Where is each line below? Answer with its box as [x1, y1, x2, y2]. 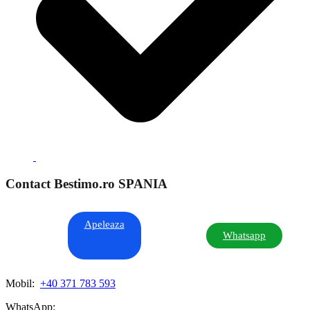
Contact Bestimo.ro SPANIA [6, 176, 167, 191]
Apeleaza [84, 218, 125, 230]
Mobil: [6, 277, 37, 289]
